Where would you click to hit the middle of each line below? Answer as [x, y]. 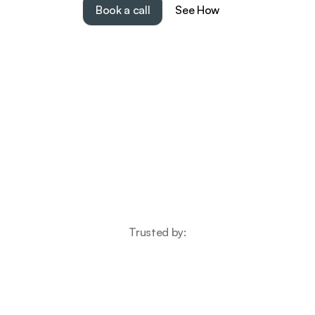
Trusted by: [157, 232]
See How [198, 10]
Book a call [123, 10]
